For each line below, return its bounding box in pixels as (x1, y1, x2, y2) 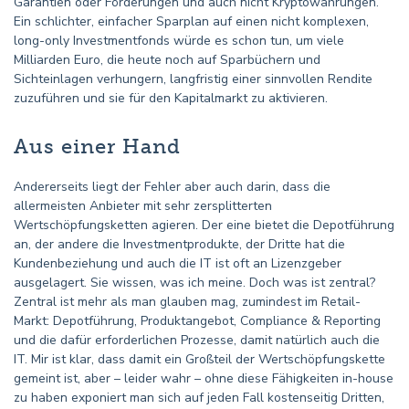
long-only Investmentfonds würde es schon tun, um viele (14, 32, 344, 49)
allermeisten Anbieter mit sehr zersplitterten (14, 197, 272, 215)
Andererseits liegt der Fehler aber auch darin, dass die (14, 178, 330, 195)
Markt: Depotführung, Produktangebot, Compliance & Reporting (14, 312, 381, 330)
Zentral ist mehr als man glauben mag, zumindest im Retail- (14, 293, 361, 310)
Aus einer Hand (14, 134, 181, 159)
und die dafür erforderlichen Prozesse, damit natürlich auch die (14, 331, 380, 349)
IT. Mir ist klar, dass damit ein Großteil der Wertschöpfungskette (14, 351, 385, 368)
